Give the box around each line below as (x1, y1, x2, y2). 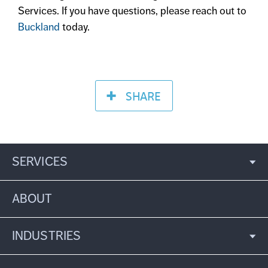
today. (60, 20, 90, 33)
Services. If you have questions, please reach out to (18, 4, 246, 17)
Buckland (18, 20, 60, 33)
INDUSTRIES (12, 228, 81, 244)
